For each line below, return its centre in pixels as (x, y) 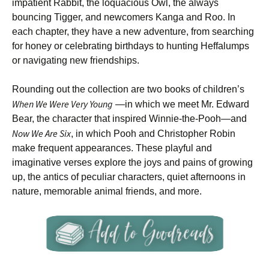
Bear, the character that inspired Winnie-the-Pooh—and (129, 119)
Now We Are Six (41, 133)
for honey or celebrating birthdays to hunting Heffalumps (131, 46)
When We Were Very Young (62, 104)
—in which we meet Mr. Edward (181, 104)
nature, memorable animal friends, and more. (107, 191)
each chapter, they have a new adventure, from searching (133, 32)
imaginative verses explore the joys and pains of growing (132, 162)
